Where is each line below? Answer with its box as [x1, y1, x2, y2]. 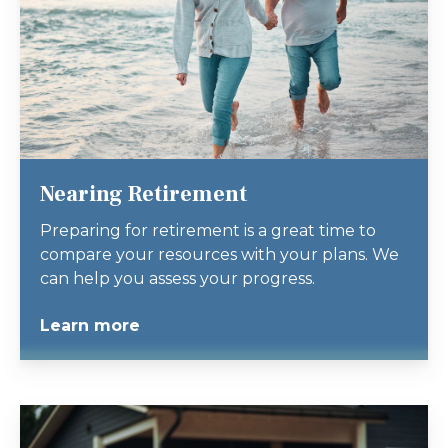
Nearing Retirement [40, 179, 247, 210]
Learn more [40, 316, 140, 336]
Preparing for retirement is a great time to [40, 221, 376, 241]
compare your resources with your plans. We [40, 245, 399, 265]
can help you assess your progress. [40, 269, 315, 289]
